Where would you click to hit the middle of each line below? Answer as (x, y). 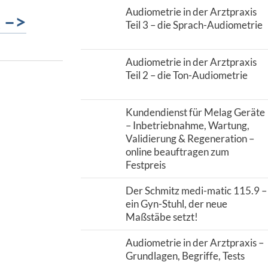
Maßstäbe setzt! (162, 217)
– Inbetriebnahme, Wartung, (187, 125)
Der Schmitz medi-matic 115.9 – (196, 191)
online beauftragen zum (177, 152)
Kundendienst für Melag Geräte (195, 112)
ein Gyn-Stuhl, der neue (176, 204)
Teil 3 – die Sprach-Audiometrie (194, 25)
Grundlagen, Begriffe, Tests (185, 256)
